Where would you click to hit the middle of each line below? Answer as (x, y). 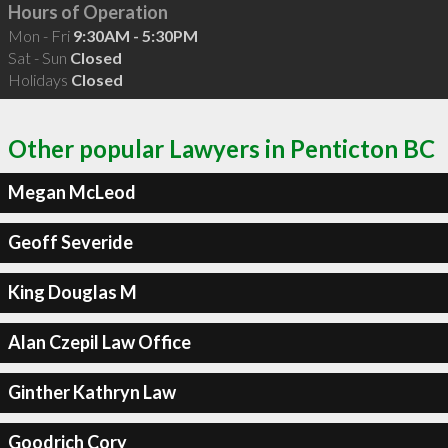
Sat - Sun (38, 57)
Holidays (39, 79)
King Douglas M (72, 292)
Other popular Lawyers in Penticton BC (221, 148)
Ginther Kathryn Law (91, 392)
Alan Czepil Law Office (99, 342)
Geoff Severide (70, 242)
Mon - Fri (40, 35)
